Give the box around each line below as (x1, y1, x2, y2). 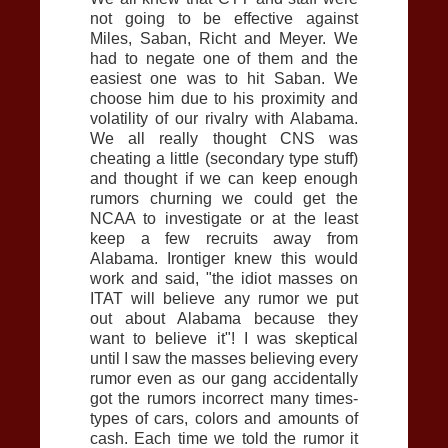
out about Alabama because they (90, 310, 358, 328)
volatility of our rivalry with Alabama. (90, 110, 358, 128)
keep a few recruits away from (90, 230, 358, 248)
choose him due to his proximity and (90, 90, 358, 108)
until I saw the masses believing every (90, 350, 358, 368)
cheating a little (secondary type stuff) (90, 150, 358, 168)
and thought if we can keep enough (90, 170, 358, 188)
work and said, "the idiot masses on (90, 270, 358, 288)
